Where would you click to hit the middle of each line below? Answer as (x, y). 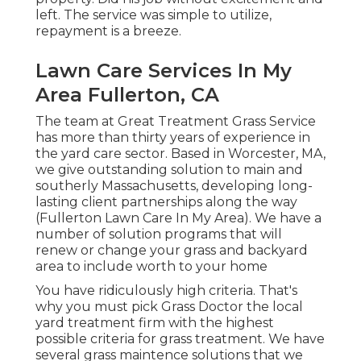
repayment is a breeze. (108, 31)
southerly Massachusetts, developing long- (174, 186)
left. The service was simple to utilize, (154, 15)
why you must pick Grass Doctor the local (169, 307)
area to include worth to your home (151, 267)
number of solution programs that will (159, 234)
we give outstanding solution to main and (169, 170)
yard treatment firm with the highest (155, 323)
